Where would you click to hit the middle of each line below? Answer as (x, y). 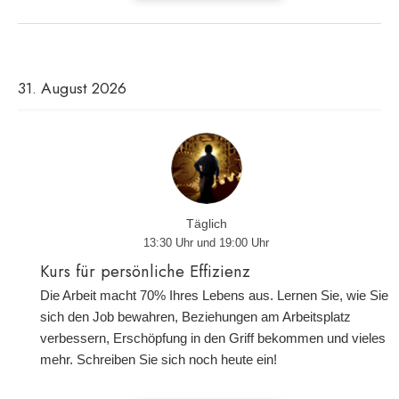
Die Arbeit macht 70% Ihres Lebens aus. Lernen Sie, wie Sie (214, 295)
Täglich (206, 224)
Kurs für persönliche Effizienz (145, 271)
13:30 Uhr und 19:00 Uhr (206, 243)
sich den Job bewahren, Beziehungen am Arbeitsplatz (195, 317)
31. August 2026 (72, 88)
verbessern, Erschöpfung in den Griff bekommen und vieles (213, 338)
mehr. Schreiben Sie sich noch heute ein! (159, 359)
